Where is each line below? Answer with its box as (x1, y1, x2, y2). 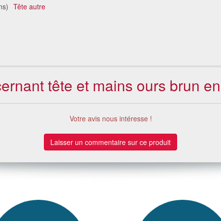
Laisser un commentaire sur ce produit (50, 137, 171, 147)
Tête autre (13, 1, 45, 12)
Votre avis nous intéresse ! (69, 113, 152, 124)
